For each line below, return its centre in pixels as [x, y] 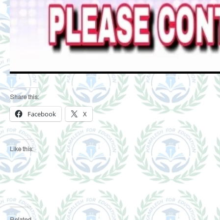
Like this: [22, 150]
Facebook [42, 114]
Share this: [24, 97]
